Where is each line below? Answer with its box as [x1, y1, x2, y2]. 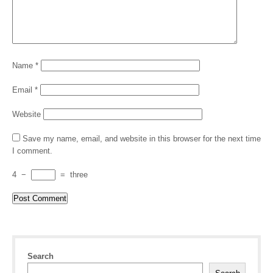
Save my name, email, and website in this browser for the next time [23, 134, 261, 143]
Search [27, 252, 54, 261]
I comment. [12, 146, 52, 155]
